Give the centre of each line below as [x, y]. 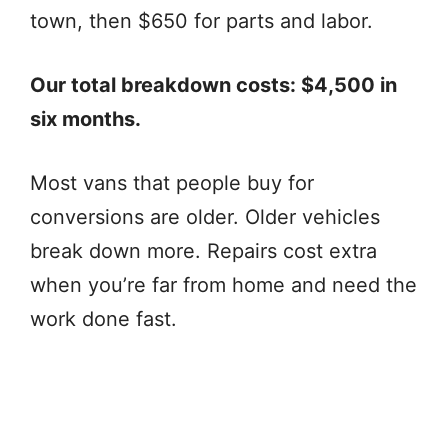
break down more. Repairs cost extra [203, 250]
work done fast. [103, 318]
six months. [85, 118]
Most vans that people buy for [172, 182]
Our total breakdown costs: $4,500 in [213, 84]
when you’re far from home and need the [223, 284]
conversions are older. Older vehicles [205, 216]
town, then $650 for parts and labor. [201, 20]
